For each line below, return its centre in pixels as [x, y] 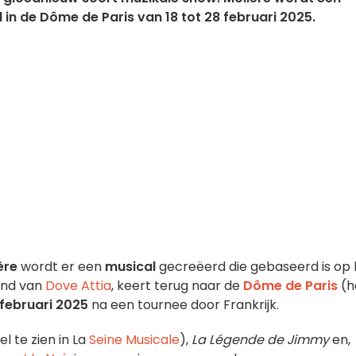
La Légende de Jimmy [260, 340]
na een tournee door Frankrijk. [184, 305]
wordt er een [61, 267]
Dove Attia [78, 286]
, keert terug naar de [177, 286]
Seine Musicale [134, 340]
